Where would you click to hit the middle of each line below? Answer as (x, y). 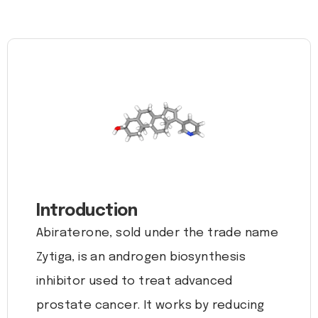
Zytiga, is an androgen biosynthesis (141, 258)
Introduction (87, 212)
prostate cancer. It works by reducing (150, 306)
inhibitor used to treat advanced (135, 282)
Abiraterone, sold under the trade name (158, 234)
